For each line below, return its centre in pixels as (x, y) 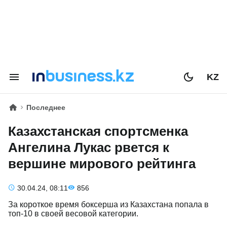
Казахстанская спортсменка (98, 131)
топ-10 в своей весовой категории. (73, 214)
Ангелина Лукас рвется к (89, 147)
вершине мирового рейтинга (102, 164)
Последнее (46, 107)
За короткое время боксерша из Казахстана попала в (108, 204)
